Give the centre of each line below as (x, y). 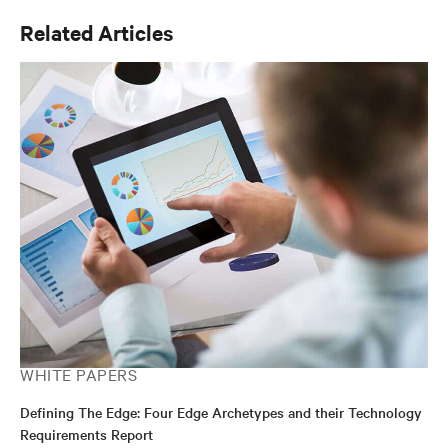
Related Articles (96, 32)
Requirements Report (86, 434)
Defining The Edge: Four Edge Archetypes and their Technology (221, 412)
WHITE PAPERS (78, 374)
